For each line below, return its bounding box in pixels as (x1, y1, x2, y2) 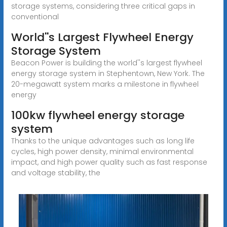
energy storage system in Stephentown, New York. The (11, 68, 205, 79)
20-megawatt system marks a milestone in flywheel (11, 79, 199, 89)
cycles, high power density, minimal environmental (11, 146, 194, 157)
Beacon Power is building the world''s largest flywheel (11, 57, 202, 68)
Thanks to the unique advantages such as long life (11, 135, 195, 146)
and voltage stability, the (11, 167, 100, 178)
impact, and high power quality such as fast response (11, 157, 207, 167)
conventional (11, 11, 59, 22)
